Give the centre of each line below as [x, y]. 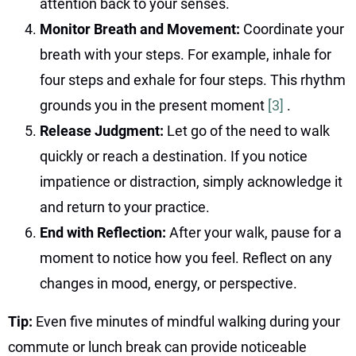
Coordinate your [294, 29]
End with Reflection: [104, 232]
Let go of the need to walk [248, 130]
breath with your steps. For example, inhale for [186, 54]
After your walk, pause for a [255, 232]
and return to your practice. [125, 207]
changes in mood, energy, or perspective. [168, 283]
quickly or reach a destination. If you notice [174, 156]
